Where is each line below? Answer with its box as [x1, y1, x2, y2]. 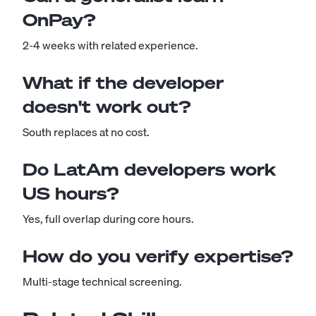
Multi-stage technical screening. [23, 272, 182, 291]
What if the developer [23, 71, 224, 94]
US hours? [23, 182, 119, 205]
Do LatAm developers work [23, 158, 276, 181]
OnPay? [23, 8, 96, 31]
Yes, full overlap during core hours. [23, 209, 194, 228]
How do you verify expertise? [23, 245, 293, 267]
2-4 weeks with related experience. [23, 36, 198, 54]
